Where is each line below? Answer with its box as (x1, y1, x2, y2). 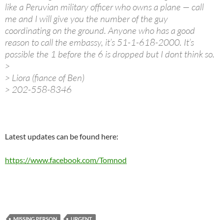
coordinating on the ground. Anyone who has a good (5, 24, 195, 36)
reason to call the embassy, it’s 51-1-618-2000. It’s (5, 36, 194, 48)
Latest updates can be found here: (5, 131, 118, 141)
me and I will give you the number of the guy (5, 12, 168, 25)
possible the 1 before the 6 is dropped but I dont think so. (5, 48, 215, 60)
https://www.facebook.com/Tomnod (5, 155, 127, 165)
